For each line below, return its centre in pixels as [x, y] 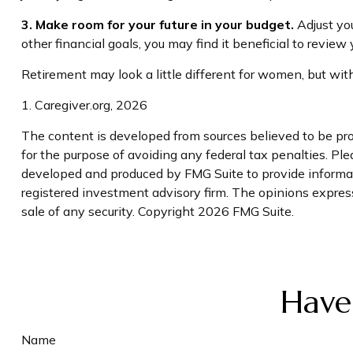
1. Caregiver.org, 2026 [84, 104]
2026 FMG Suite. [245, 211]
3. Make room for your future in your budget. [157, 24]
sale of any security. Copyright [109, 211]
